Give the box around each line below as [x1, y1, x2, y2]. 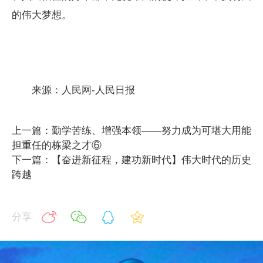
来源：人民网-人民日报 [12, 84, 135, 96]
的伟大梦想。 [12, 9, 72, 21]
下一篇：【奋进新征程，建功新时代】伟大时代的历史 [12, 154, 251, 166]
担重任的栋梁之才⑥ [12, 139, 102, 151]
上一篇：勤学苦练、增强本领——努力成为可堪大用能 [12, 124, 251, 136]
